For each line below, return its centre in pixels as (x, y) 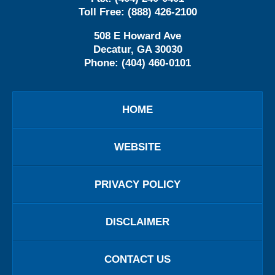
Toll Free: (103, 12)
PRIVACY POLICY (137, 185)
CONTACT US (137, 260)
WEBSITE (137, 147)
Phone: (103, 63)
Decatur (112, 50)
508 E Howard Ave (137, 36)
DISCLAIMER (137, 222)
